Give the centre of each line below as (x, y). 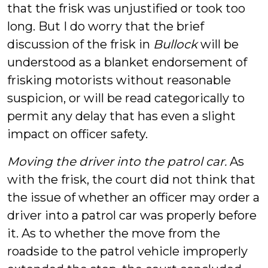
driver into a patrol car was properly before (132, 215)
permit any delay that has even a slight (121, 116)
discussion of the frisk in (80, 44)
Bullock (175, 44)
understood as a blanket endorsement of (127, 62)
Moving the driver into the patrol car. (117, 162)
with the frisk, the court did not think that (131, 179)
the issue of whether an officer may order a (133, 197)
